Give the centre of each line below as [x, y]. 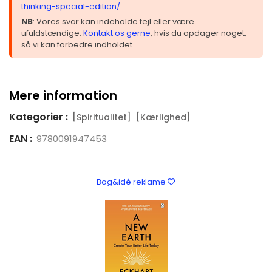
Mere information [63, 95]
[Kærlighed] [163, 117]
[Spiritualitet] [102, 117]
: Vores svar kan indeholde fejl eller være [114, 21]
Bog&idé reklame [132, 182]
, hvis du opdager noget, [199, 33]
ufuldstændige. [52, 33]
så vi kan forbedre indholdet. [78, 44]
